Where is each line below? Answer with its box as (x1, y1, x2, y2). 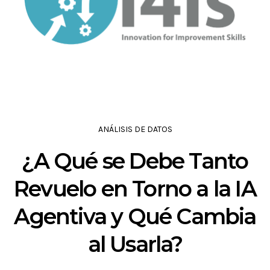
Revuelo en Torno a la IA (14, 175, 256, 202)
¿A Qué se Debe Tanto (22, 148, 248, 175)
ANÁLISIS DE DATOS (98, 124, 172, 135)
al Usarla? (87, 231, 183, 258)
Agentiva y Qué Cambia (14, 203, 256, 230)
